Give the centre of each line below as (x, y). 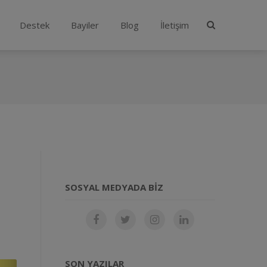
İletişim (175, 25)
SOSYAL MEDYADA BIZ (114, 187)
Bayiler (85, 25)
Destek (35, 25)
